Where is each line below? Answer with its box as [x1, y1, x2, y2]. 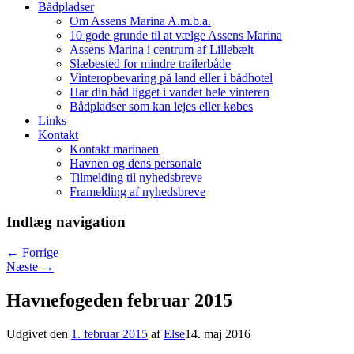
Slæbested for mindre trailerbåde [70, 56, 231, 70]
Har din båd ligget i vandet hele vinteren [70, 85, 269, 99]
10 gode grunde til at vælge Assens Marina [70, 28, 282, 42]
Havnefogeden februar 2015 [6, 290, 232, 311]
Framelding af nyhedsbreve [70, 184, 205, 198]
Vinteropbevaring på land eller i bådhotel [70, 70, 273, 85]
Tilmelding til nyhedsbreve [70, 170, 202, 184]
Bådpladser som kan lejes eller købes [70, 99, 253, 113]
